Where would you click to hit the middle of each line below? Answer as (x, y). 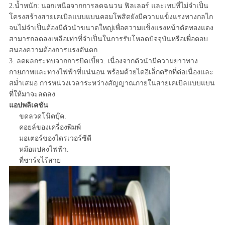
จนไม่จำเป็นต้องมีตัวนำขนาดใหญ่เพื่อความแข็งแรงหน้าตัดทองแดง (111, 28)
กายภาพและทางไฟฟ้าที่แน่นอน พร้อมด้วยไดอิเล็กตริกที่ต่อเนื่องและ (111, 72)
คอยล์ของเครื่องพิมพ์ (50, 128)
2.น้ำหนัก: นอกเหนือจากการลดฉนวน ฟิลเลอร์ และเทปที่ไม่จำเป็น (108, 6)
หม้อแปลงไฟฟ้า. (44, 150)
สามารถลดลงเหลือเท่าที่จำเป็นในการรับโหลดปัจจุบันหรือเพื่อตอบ (108, 39)
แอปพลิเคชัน (28, 105)
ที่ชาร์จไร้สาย (40, 161)
